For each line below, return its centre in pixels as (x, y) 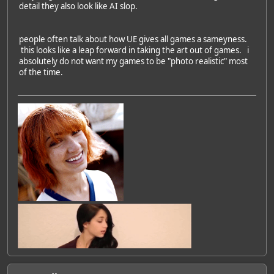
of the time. (43, 72)
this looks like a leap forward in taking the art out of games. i (134, 50)
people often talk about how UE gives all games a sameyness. (134, 39)
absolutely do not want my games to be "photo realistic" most (133, 61)
